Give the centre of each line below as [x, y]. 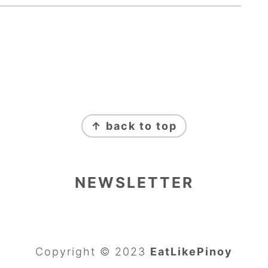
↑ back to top [134, 126]
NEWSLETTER [134, 182]
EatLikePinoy [191, 251]
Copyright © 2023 [93, 251]
